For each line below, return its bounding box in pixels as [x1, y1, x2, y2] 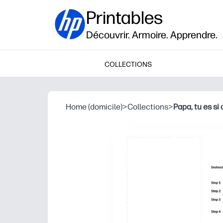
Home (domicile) [66, 102, 122, 111]
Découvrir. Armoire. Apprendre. [86, 29, 218, 41]
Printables [86, 7, 163, 28]
